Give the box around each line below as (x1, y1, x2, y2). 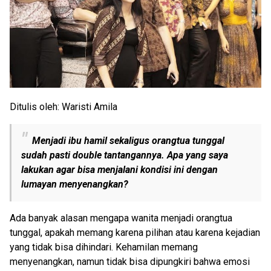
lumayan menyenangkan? (21, 178, 128, 191)
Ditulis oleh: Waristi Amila (10, 101, 117, 113)
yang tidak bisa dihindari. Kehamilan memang (10, 241, 198, 253)
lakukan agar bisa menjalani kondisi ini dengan (21, 164, 218, 176)
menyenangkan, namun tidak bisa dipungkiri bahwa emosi (10, 256, 250, 268)
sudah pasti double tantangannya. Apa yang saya (21, 149, 228, 162)
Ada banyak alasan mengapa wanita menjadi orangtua (10, 212, 232, 224)
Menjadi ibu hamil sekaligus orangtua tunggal (32, 135, 224, 147)
